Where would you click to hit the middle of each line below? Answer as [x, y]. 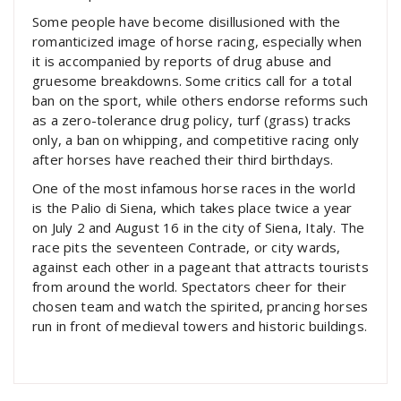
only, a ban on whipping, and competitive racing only [196, 140]
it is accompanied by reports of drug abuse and [182, 61]
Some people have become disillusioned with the [187, 21]
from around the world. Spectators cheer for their [189, 286]
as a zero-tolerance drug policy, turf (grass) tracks [192, 120]
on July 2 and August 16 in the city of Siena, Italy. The [199, 227]
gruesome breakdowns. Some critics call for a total [192, 81]
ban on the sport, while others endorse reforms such [200, 100]
